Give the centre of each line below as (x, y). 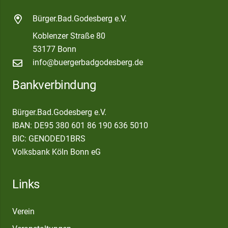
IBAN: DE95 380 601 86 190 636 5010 (80, 126)
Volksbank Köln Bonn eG (56, 152)
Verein (23, 212)
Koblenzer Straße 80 (69, 36)
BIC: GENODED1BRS (49, 139)
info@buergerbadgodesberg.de (88, 63)
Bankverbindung (54, 85)
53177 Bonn (54, 49)
